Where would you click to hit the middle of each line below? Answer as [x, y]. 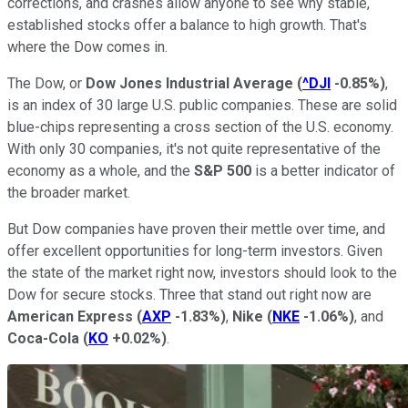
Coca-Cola [43, 338]
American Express [70, 316]
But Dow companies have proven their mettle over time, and [196, 229]
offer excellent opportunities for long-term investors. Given [195, 250]
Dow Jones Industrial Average [189, 83]
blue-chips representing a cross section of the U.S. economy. [200, 127]
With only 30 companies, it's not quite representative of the [194, 148]
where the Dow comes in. [87, 46]
